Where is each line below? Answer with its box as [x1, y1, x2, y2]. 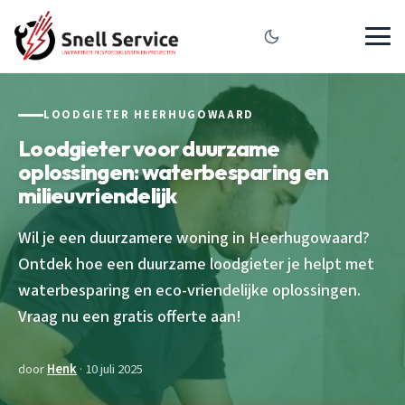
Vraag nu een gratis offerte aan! [18, 304, 241, 328]
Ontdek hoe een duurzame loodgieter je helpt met [18, 251, 374, 276]
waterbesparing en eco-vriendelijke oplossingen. [18, 278, 361, 302]
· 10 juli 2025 [77, 359, 143, 379]
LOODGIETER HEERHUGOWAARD [43, 107, 254, 123]
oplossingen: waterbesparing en [18, 157, 329, 185]
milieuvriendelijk [18, 181, 177, 209]
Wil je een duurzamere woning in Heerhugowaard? [18, 225, 370, 250]
